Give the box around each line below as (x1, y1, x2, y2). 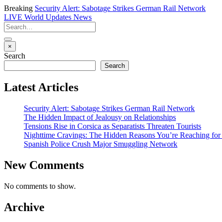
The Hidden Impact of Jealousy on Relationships (24, 112, 176, 121)
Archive (4, 200, 45, 214)
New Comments (4, 158, 84, 171)
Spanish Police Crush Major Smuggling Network (24, 139, 177, 148)
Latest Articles (4, 80, 78, 94)
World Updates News (22, 13, 92, 21)
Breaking (4, 4, 33, 12)
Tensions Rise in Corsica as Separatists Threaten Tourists (24, 121, 201, 130)
